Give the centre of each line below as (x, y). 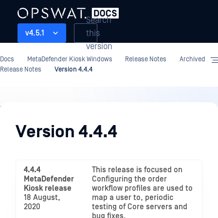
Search (99, 20)
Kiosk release (48, 188)
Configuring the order (129, 179)
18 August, (42, 198)
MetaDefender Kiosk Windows (70, 59)
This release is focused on (137, 170)
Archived (192, 59)
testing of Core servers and (140, 207)
